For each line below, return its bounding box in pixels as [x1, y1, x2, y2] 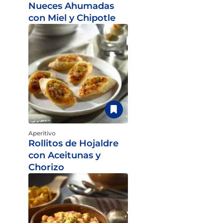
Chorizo [28, 162, 64, 173]
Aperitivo [28, 129, 56, 137]
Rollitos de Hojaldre [28, 138, 118, 149]
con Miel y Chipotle [28, 12, 115, 23]
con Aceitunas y [28, 150, 101, 161]
